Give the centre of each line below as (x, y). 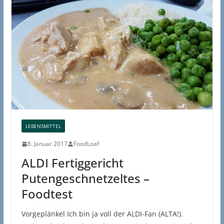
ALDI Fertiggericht (72, 163)
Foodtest (47, 194)
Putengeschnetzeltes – (85, 178)
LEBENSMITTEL (43, 126)
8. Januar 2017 (47, 144)
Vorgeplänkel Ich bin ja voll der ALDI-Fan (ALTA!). (102, 214)
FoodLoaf (86, 144)
